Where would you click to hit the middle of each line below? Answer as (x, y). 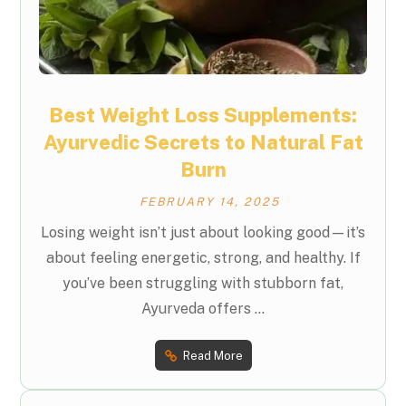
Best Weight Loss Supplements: (203, 116)
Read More (213, 355)
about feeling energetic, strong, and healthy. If (203, 258)
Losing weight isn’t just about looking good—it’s (203, 233)
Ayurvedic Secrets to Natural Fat (203, 143)
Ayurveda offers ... (203, 309)
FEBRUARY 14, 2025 (209, 202)
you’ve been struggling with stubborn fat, (203, 284)
